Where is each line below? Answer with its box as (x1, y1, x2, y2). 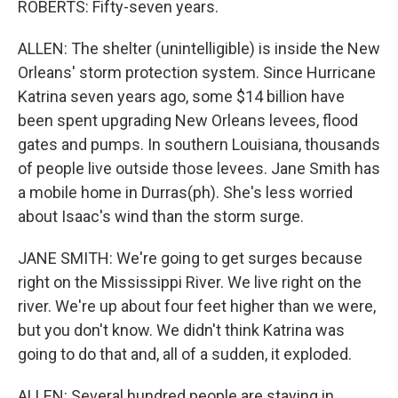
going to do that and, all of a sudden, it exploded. (18, 345, 352, 363)
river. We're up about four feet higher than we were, (18, 297, 376, 315)
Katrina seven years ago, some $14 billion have (18, 87, 345, 106)
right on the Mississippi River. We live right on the (18, 273, 362, 291)
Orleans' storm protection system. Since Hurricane (18, 63, 376, 82)
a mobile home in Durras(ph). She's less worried (18, 183, 353, 202)
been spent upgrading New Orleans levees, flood (18, 111, 358, 130)
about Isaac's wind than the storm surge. (18, 207, 304, 226)
